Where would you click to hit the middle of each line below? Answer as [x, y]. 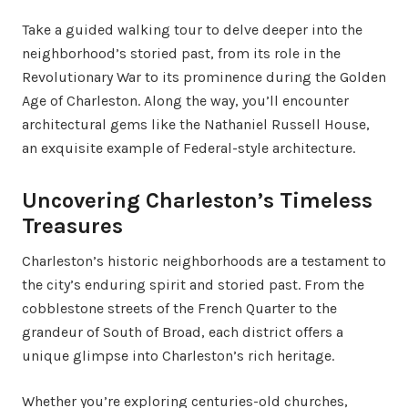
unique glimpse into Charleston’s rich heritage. [178, 356]
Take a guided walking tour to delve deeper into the [192, 30]
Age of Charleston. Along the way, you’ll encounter [185, 101]
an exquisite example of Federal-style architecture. [189, 148]
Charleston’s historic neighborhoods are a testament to [204, 261]
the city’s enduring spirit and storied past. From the [193, 285]
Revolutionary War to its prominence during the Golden [204, 77]
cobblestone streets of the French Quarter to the [179, 308]
